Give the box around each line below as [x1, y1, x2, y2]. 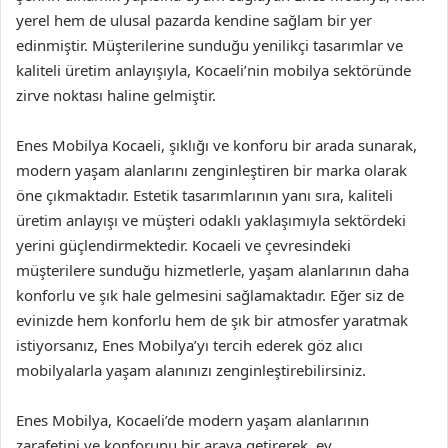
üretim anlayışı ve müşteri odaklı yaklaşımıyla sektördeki [16, 210, 406, 230]
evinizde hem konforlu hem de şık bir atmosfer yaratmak [16, 310, 408, 330]
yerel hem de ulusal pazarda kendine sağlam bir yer [16, 10, 372, 30]
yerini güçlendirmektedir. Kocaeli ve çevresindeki [16, 235, 351, 255]
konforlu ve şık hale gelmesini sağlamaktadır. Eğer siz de [16, 285, 404, 305]
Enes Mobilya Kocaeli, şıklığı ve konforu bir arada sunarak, [16, 135, 417, 155]
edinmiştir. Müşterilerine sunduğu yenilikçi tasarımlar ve [16, 35, 403, 55]
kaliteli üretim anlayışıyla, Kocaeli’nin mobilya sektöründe [16, 60, 411, 80]
